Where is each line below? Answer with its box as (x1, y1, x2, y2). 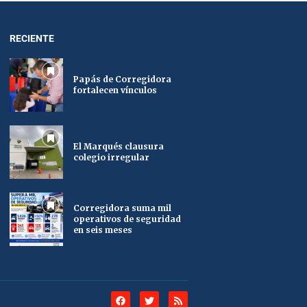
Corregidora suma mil (73, 202, 171, 213)
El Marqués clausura (73, 140, 164, 151)
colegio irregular (73, 151, 149, 162)
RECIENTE (9, 32, 54, 44)
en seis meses (73, 224, 132, 235)
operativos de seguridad (73, 213, 181, 224)
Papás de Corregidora (73, 73, 171, 84)
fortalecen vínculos (73, 84, 157, 95)
